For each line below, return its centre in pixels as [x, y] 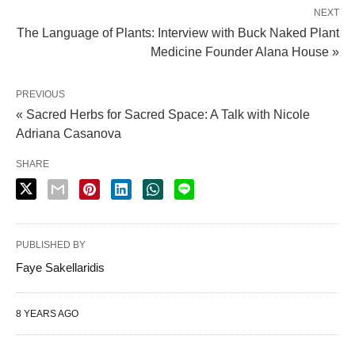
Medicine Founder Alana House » [245, 52]
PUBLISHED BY [51, 244]
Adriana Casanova [69, 133]
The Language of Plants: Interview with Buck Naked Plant [178, 32]
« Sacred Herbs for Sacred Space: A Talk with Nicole [163, 114]
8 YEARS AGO [47, 313]
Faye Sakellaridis [60, 267]
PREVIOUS [40, 94]
